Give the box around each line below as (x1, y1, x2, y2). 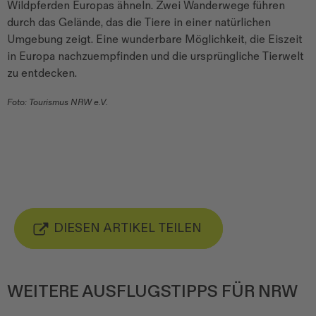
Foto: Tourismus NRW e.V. (7, 96, 108, 108)
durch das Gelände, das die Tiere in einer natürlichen (7, 16, 271, 30)
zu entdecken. (7, 66, 77, 80)
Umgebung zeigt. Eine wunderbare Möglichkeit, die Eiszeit (7, 32, 303, 47)
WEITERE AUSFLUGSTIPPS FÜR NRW (7, 281, 298, 302)
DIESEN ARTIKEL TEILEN (54, 220, 202, 236)
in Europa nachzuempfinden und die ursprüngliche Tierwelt (7, 49, 304, 63)
